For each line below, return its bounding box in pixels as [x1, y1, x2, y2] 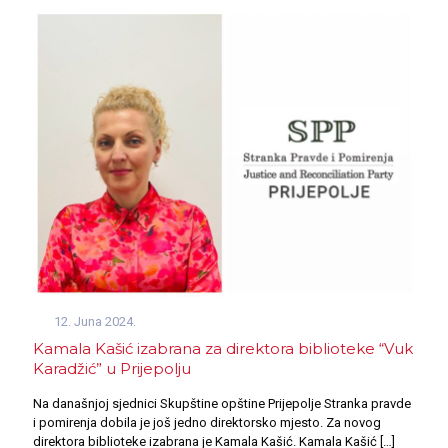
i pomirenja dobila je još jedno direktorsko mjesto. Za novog [33, 414, 381, 430]
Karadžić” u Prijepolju [33, 358, 191, 378]
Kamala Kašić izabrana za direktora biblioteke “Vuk [33, 338, 413, 358]
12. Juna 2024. [54, 313, 137, 329]
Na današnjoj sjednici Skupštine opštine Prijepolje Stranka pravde [33, 395, 411, 411]
